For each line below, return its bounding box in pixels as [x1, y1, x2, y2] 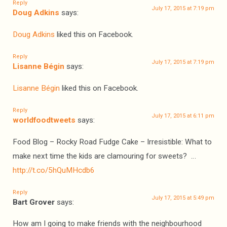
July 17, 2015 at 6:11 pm [152, 112, 214, 120]
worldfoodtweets [13, 116, 75, 125]
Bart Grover [13, 198, 55, 207]
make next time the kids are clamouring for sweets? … [13, 151, 196, 161]
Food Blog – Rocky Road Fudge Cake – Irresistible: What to [13, 137, 212, 146]
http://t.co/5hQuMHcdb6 [13, 165, 95, 175]
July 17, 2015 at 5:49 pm [152, 195, 214, 202]
